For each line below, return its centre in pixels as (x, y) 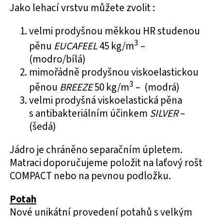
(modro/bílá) (59, 59)
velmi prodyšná (63, 100)
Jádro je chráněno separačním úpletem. (96, 150)
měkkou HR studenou (152, 31)
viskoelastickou (165, 72)
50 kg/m (112, 87)
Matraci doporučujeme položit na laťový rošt (106, 163)
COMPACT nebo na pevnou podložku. (90, 176)
